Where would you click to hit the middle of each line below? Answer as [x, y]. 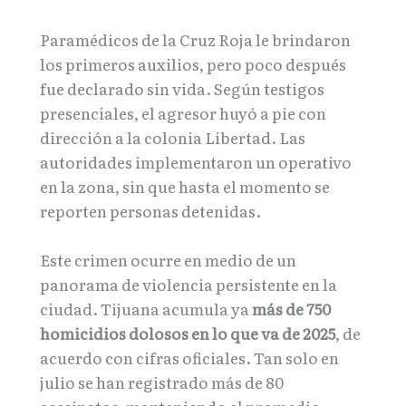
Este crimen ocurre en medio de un [168, 259]
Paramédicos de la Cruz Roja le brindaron [195, 39]
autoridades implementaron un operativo [196, 161]
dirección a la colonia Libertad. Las [173, 137]
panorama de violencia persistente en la [188, 284]
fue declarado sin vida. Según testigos [182, 88]
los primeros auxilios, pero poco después [193, 63]
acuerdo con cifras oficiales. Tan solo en [189, 357]
